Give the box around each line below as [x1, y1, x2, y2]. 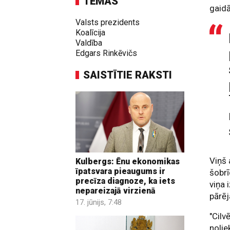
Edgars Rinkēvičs [75, 48, 137, 58]
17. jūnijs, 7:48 [75, 198, 122, 207]
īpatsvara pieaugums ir [75, 166, 165, 177]
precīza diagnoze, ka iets [75, 176, 175, 186]
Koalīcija [75, 28, 105, 37]
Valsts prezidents [75, 17, 140, 27]
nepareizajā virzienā [75, 186, 156, 196]
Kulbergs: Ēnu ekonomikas [75, 157, 180, 167]
